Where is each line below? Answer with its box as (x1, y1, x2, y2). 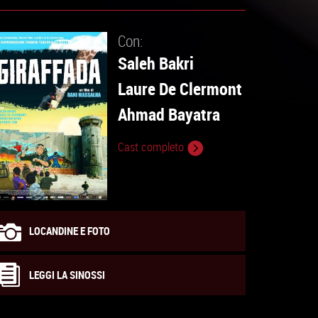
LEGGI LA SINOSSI (29, 267, 105, 282)
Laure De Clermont (118, 77, 242, 100)
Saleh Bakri (118, 51, 194, 75)
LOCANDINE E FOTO (29, 223, 110, 238)
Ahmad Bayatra (118, 102, 220, 126)
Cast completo (118, 139, 187, 155)
